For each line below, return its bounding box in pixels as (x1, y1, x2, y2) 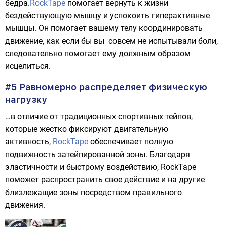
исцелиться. (5, 61, 51, 71)
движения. (5, 200, 45, 210)
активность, (5, 137, 53, 146)
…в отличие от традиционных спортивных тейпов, (5, 111, 193, 121)
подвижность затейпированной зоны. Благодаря (5, 149, 190, 159)
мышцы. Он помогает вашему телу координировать (5, 23, 203, 33)
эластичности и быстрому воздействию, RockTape (5, 162, 196, 172)
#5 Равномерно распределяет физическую (5, 82, 207, 92)
